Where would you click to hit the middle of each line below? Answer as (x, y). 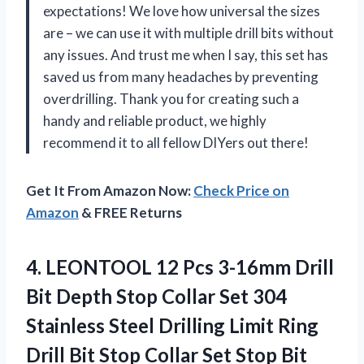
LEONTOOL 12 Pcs (130, 266)
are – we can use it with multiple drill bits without (188, 32)
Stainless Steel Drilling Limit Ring (172, 325)
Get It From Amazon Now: (110, 190)
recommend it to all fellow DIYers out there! (176, 142)
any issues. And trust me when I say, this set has (186, 54)
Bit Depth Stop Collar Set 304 (156, 296)
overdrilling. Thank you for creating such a (171, 98)
